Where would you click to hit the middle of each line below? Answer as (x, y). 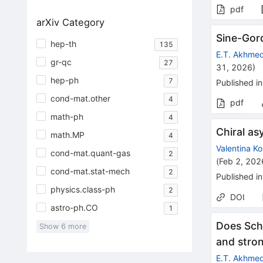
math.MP (67, 134)
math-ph (67, 116)
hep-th (63, 43)
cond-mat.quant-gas (90, 153)
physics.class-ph (82, 189)
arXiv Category (70, 23)
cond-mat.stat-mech (90, 171)
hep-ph (64, 80)
